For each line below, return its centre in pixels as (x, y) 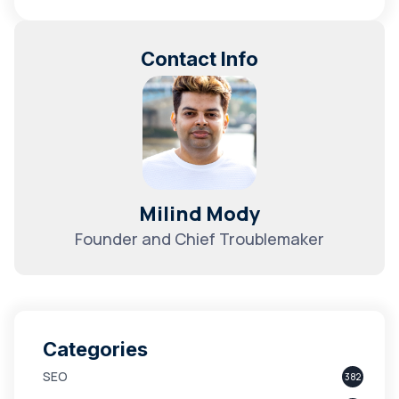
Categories (95, 349)
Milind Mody (199, 214)
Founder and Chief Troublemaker (199, 239)
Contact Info (199, 59)
